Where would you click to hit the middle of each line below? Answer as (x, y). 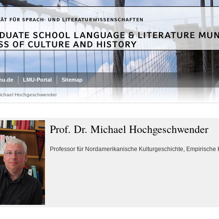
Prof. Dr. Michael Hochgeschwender (129, 129)
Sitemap (72, 80)
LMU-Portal (37, 80)
